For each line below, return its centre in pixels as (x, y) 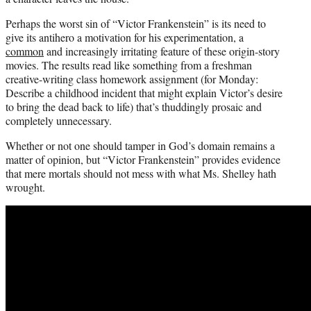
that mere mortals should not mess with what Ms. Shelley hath (141, 174)
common (25, 51)
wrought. (25, 187)
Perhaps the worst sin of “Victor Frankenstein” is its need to (136, 24)
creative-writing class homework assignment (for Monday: (132, 79)
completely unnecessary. (59, 121)
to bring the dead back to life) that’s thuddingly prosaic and (134, 107)
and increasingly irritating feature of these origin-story (162, 51)
